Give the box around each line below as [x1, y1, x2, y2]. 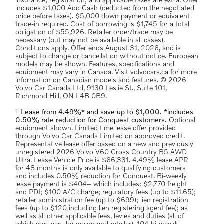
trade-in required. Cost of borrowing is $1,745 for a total [15, 21, 189, 28]
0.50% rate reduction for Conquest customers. [15, 117, 167, 124]
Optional [167, 117, 195, 124]
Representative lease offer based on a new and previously [15, 141, 193, 148]
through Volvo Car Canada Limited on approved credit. [15, 133, 185, 140]
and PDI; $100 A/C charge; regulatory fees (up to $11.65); [15, 189, 196, 196]
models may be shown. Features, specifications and [15, 61, 174, 68]
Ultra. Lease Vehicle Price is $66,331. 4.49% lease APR [15, 157, 188, 164]
